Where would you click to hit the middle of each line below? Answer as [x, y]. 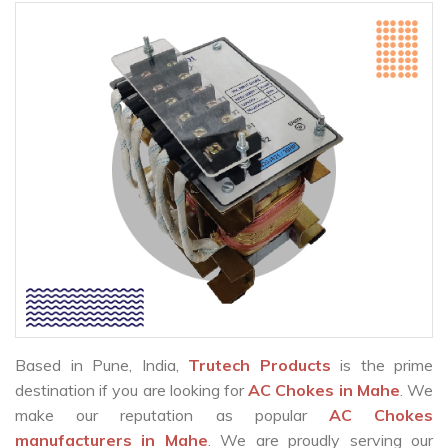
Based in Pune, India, [101, 365]
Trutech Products [264, 365]
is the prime [386, 365]
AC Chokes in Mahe [324, 390]
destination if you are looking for [132, 390]
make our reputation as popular [172, 415]
